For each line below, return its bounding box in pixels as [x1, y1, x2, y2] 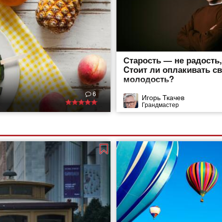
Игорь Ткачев [142, 92, 185, 102]
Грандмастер [142, 100, 179, 109]
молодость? [123, 73, 174, 85]
